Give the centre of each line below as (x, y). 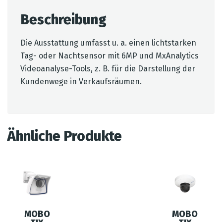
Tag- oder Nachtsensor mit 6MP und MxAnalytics (110, 56)
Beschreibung (63, 20)
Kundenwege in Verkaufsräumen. (81, 82)
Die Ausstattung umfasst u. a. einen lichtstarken (108, 43)
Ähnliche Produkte (65, 136)
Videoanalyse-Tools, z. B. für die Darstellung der (108, 69)
